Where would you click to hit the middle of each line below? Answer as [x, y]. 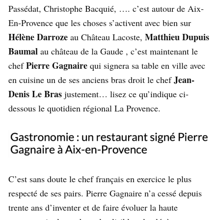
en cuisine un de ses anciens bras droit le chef [91, 79]
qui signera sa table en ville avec [146, 65]
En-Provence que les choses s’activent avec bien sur [100, 22]
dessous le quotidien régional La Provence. [84, 108]
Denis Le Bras [35, 94]
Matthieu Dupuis [177, 37]
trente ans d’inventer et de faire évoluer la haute [93, 207]
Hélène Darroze [38, 37]
